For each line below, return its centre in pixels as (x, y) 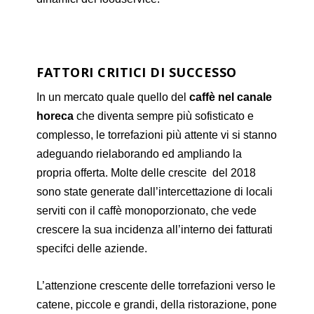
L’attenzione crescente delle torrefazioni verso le (156, 285)
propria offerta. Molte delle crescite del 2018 (146, 173)
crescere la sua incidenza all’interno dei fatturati (155, 230)
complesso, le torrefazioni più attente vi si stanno (157, 135)
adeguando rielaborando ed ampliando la (139, 154)
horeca (55, 116)
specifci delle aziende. (92, 249)
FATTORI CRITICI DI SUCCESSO (137, 73)
